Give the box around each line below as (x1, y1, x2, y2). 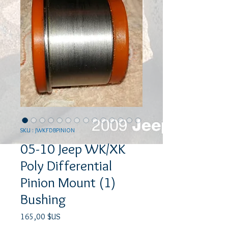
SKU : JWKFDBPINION (20, 126, 75, 134)
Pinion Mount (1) (20, 174, 116, 191)
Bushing (20, 190, 66, 208)
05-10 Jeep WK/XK (20, 140, 125, 157)
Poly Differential (20, 157, 112, 174)
